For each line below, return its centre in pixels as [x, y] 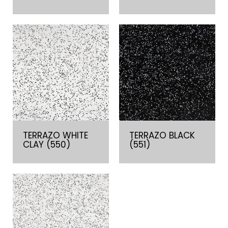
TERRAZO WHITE [55, 135]
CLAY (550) [47, 145]
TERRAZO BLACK [162, 135]
